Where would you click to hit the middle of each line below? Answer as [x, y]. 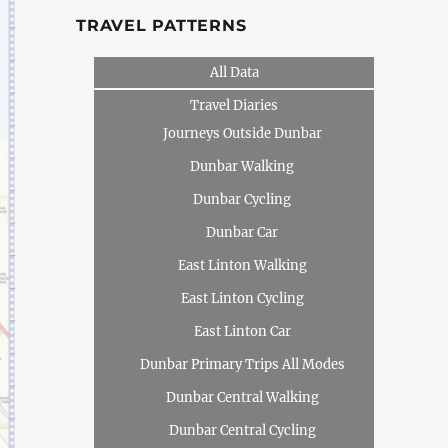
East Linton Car [242, 331]
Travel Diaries [234, 105]
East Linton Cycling [242, 298]
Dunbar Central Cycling [242, 430]
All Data [234, 72]
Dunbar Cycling [242, 199]
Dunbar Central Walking [242, 397]
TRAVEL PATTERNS [161, 25]
